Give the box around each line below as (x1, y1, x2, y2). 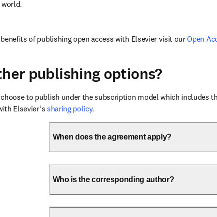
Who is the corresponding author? (52, 175, 174, 184)
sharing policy (46, 104, 93, 113)
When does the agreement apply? (52, 133, 172, 141)
